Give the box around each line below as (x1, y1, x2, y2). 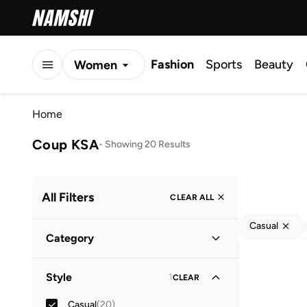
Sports (206, 57, 242, 72)
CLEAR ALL (170, 192, 214, 202)
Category (46, 232, 94, 245)
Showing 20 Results (105, 138, 191, 150)
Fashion (151, 57, 194, 72)
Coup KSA (32, 136, 99, 153)
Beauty (254, 57, 293, 72)
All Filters (42, 189, 94, 205)
